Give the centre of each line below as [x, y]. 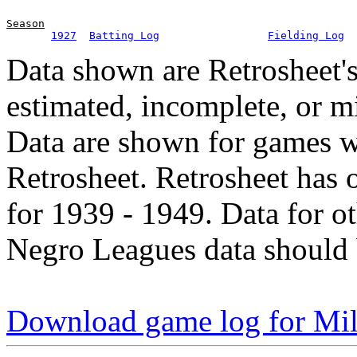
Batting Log [124, 36]
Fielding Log [306, 36]
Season [25, 24]
